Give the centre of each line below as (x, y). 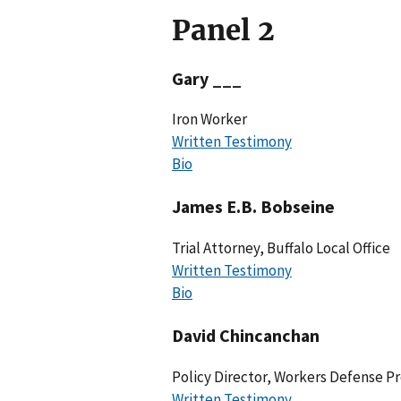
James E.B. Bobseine (253, 207)
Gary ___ (207, 78)
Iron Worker (209, 119)
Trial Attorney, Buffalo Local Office (281, 248)
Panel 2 (223, 30)
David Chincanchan (246, 335)
